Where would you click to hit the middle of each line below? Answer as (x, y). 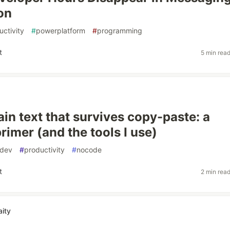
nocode (89, 150)
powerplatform (61, 31)
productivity (44, 150)
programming (120, 31)
